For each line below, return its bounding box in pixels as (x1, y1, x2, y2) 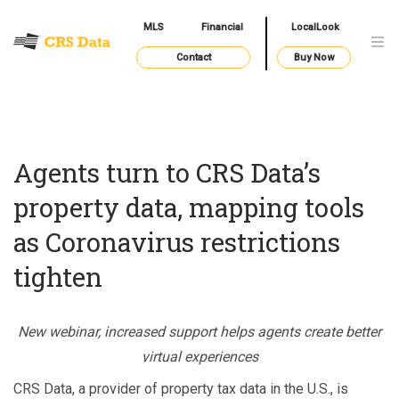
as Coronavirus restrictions (13, 224, 340, 259)
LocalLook (290, 21, 339, 34)
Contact (175, 52, 211, 64)
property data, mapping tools (13, 189, 364, 224)
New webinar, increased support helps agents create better (18, 323, 381, 341)
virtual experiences (141, 348, 258, 366)
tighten (13, 258, 102, 294)
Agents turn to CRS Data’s (13, 154, 321, 190)
